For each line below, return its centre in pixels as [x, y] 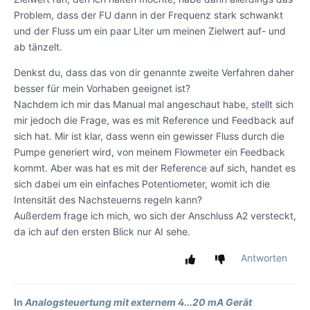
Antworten [264, 258]
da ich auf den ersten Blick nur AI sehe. [102, 232]
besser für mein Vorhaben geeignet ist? [102, 89]
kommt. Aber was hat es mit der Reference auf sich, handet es [155, 168]
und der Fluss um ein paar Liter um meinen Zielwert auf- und [150, 31]
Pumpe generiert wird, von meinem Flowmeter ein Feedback [149, 152]
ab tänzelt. [38, 47]
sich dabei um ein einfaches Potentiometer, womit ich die [142, 184]
